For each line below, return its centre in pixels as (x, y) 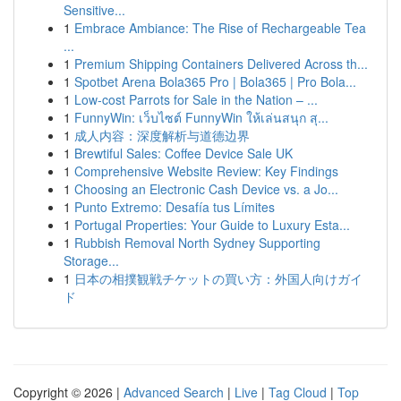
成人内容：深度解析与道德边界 (162, 135)
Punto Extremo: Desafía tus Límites (175, 207)
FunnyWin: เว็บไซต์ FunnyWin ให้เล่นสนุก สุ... (201, 117)
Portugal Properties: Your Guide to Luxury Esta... (212, 225)
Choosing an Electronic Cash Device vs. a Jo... (206, 189)
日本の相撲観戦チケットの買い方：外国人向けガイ (218, 278)
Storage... (91, 260)
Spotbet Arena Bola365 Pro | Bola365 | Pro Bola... (215, 81)
